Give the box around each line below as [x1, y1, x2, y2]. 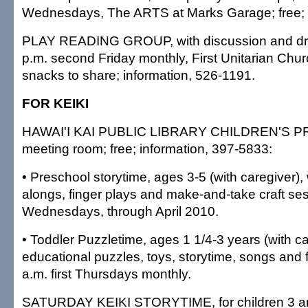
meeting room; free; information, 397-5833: [22, 141, 272, 156]
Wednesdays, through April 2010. [22, 203, 219, 219]
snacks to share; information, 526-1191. [22, 67, 255, 82]
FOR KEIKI [22, 96, 89, 111]
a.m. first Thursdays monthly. [22, 266, 191, 281]
